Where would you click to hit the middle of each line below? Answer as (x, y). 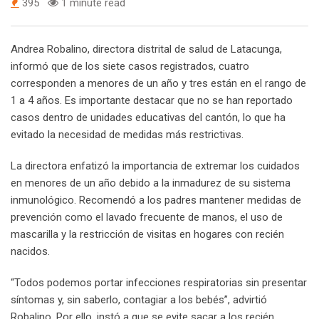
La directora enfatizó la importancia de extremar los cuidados (155, 166)
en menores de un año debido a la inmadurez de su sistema (151, 183)
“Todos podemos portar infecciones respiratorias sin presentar (159, 282)
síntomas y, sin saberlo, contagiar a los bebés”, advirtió (139, 299)
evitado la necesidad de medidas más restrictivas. (127, 134)
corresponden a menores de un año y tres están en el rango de (158, 83)
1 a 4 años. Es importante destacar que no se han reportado (152, 100)
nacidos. (30, 251)
